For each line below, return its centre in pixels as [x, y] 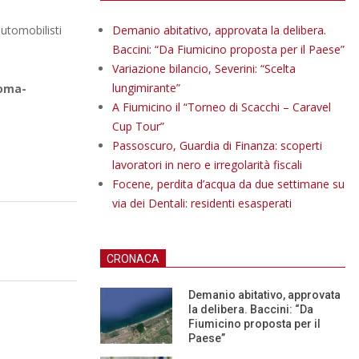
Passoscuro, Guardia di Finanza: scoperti [217, 145]
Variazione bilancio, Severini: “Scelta [204, 69]
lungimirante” [146, 88]
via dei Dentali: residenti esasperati [202, 203]
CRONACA [133, 259]
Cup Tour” [138, 126]
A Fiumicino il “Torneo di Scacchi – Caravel [222, 107]
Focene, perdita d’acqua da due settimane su [228, 184]
